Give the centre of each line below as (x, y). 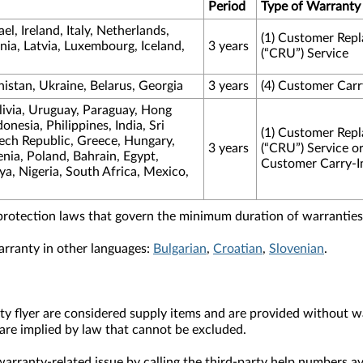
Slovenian (297, 249)
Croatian (238, 249)
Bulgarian (180, 249)
